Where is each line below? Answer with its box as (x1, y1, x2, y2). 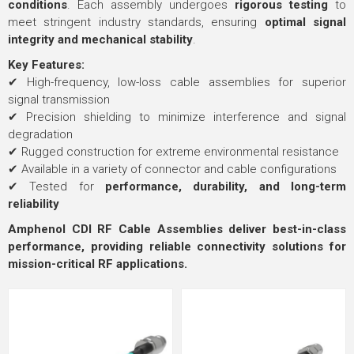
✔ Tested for (8, 179, 105, 194)
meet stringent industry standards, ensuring (8, 15, 265, 29)
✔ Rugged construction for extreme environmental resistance (8, 145, 339, 159)
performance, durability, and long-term (105, 179, 346, 194)
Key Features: (8, 58, 85, 72)
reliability (8, 197, 59, 211)
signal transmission (8, 92, 110, 107)
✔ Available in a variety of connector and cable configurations (8, 162, 337, 176)
